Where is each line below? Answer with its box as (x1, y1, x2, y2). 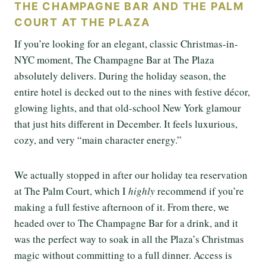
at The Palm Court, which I (14, 183, 128, 198)
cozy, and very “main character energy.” (14, 132, 182, 147)
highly (128, 183, 155, 198)
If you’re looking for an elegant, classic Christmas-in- (14, 36, 238, 50)
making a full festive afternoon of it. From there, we (14, 199, 229, 214)
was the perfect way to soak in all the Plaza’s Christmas (14, 232, 244, 246)
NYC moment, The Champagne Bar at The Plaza (14, 52, 214, 66)
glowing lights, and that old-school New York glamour (14, 100, 241, 115)
